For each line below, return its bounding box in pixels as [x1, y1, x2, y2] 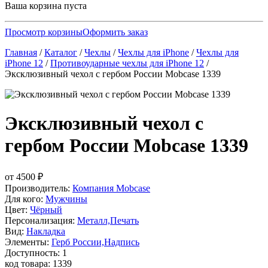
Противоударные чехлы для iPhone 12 [50, 58, 204, 68]
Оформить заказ [83, 27, 148, 37]
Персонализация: [5, 215, 77, 226]
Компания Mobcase [72, 182, 150, 193]
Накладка [26, 226, 65, 236]
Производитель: [5, 182, 72, 193]
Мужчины [45, 193, 87, 204]
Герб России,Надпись [51, 236, 139, 247]
